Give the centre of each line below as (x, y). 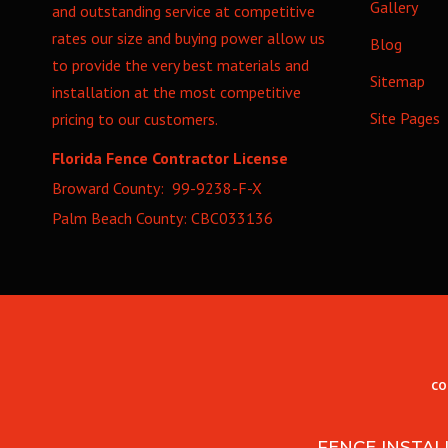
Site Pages (404, 118)
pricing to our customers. (135, 119)
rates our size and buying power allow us (188, 38)
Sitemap (397, 81)
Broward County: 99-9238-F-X (157, 188)
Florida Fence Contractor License (170, 158)
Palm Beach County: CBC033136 (162, 218)
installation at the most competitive (176, 92)
